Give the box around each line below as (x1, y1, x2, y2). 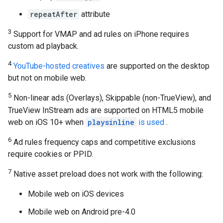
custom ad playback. (8, 41, 79, 51)
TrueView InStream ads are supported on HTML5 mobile (8, 105, 204, 115)
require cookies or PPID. (8, 149, 93, 159)
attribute (79, 9, 110, 19)
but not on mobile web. (8, 73, 87, 83)
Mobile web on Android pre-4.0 (28, 207, 135, 217)
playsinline (88, 117, 134, 127)
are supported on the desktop (105, 61, 210, 71)
